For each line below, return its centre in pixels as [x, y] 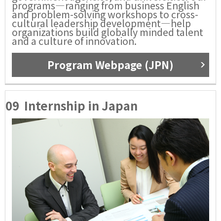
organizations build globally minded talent [108, 32]
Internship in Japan [81, 105]
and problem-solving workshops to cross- [105, 14]
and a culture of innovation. [74, 40]
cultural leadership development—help [101, 23]
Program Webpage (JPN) [110, 64]
